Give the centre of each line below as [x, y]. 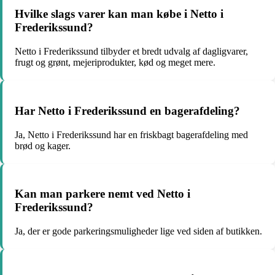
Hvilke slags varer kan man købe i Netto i [119, 14]
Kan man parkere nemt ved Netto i [103, 194]
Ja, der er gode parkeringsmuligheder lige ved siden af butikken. [138, 231]
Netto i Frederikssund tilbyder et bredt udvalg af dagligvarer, [131, 52]
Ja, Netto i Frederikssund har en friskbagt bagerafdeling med [131, 134]
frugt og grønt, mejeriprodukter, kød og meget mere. [115, 63]
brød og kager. [43, 145]
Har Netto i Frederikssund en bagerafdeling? [127, 110]
